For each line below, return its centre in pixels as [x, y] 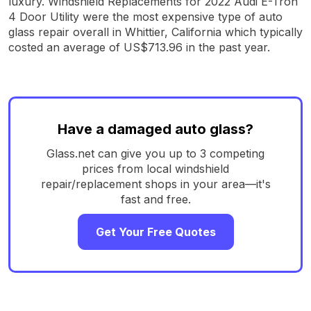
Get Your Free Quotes [155, 232]
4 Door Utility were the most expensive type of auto [145, 16]
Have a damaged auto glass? [155, 129]
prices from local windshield [155, 168]
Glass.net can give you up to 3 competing [155, 153]
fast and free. [155, 199]
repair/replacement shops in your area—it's [155, 184]
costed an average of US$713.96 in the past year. [139, 47]
